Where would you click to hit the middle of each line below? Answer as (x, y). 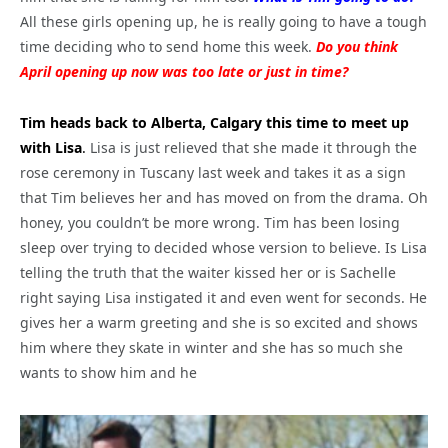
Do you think (357, 47)
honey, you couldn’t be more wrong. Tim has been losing (210, 223)
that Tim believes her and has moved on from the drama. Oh (224, 198)
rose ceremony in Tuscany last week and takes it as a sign (213, 173)
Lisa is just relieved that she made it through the (251, 148)
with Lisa (51, 148)
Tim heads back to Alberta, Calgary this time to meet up (214, 123)
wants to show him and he (108, 373)
